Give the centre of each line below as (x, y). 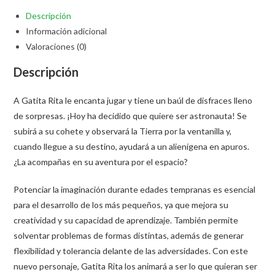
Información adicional (67, 31)
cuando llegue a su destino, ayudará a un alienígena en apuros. (132, 146)
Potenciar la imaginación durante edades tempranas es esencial (135, 189)
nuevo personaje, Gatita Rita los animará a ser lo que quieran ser (136, 266)
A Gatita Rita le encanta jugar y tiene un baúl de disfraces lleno (133, 100)
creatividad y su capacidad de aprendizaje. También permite (126, 220)
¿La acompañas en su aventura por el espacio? (101, 161)
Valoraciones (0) (56, 46)
